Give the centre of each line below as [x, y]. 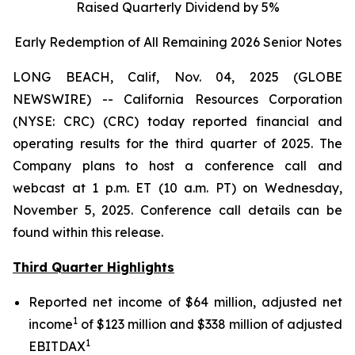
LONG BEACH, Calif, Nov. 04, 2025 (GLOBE [177, 77]
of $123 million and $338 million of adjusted [210, 324]
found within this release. [88, 232]
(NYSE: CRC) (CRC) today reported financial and [177, 121]
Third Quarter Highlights [94, 267]
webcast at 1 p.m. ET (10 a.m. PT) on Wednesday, [177, 188]
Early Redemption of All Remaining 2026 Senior [159, 42]
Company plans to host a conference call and [177, 166]
